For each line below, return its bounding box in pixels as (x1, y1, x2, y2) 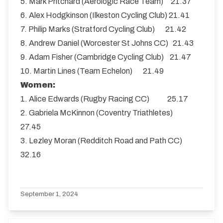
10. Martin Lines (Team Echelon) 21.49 (20, 67, 164, 75)
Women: (20, 81, 55, 89)
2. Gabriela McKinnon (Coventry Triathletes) (20, 109, 189, 117)
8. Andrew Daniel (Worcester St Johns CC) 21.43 (20, 39, 194, 47)
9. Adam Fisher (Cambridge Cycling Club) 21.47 (20, 53, 191, 61)
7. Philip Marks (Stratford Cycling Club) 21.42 (20, 25, 186, 33)
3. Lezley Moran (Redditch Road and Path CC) (20, 136, 194, 145)
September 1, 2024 (20, 190, 78, 198)
